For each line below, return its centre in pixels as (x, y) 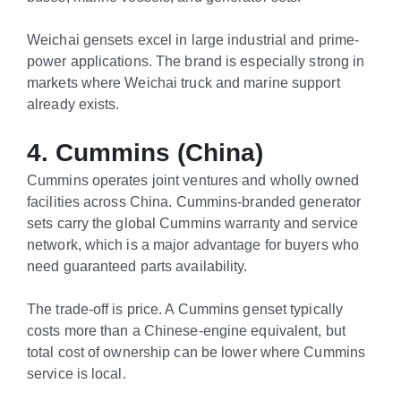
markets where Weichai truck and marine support (183, 83)
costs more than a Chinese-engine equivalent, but (186, 331)
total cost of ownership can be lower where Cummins (196, 352)
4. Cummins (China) (145, 152)
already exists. (73, 104)
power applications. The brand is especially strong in (196, 61)
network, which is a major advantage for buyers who (193, 244)
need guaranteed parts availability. (137, 265)
